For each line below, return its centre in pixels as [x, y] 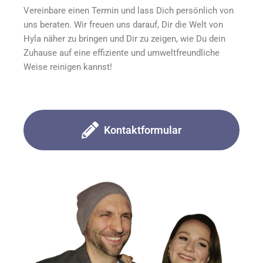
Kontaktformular [143, 130]
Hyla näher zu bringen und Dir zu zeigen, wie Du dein [124, 39]
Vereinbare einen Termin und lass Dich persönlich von [129, 11]
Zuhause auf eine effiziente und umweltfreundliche [122, 53]
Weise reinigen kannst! [68, 67]
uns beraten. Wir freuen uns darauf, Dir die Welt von [123, 25]
